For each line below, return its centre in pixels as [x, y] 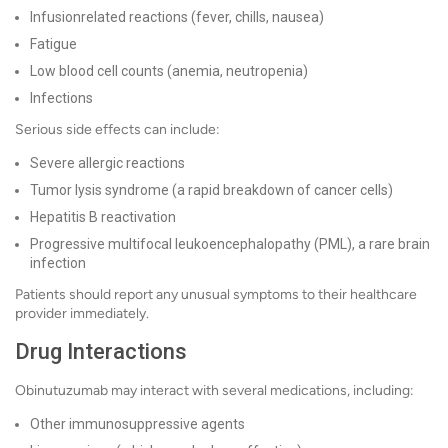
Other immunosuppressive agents [137, 424]
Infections [61, 98]
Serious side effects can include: [117, 129]
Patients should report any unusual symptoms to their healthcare [216, 294]
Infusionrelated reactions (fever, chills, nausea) [177, 17]
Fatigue [53, 44]
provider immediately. [82, 313]
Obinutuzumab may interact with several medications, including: [214, 390]
